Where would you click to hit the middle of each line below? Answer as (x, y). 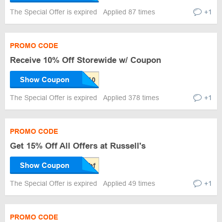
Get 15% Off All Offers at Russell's (78, 146)
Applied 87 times (129, 12)
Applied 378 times (131, 98)
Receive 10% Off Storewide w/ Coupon (85, 60)
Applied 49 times (129, 183)
